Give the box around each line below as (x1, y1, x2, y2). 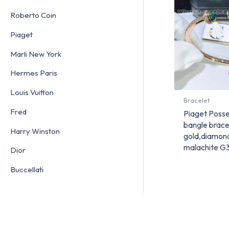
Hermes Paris (10, 68, 57, 78)
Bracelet (183, 96, 210, 105)
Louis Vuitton (10, 87, 54, 98)
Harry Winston (10, 126, 60, 136)
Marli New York (10, 49, 61, 59)
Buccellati (10, 165, 43, 175)
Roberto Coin (10, 10, 56, 20)
